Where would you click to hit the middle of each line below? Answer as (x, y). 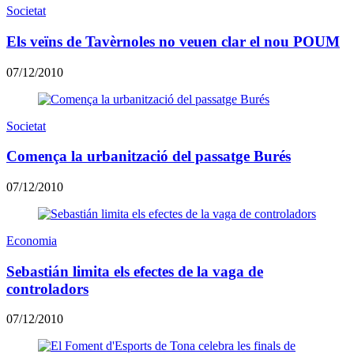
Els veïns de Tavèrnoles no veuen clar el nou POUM (173, 41)
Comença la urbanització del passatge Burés (149, 156)
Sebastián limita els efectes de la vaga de (135, 271)
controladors (47, 288)
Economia (32, 240)
